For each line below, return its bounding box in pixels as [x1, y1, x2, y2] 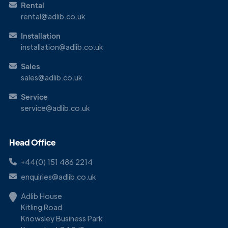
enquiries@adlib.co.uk [21, 172, 96, 181]
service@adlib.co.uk [21, 103, 90, 112]
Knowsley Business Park [21, 213, 102, 223]
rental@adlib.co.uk [21, 11, 85, 21]
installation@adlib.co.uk [21, 42, 103, 51]
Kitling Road [21, 202, 62, 212]
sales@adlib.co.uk [21, 72, 82, 82]
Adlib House [21, 191, 62, 201]
